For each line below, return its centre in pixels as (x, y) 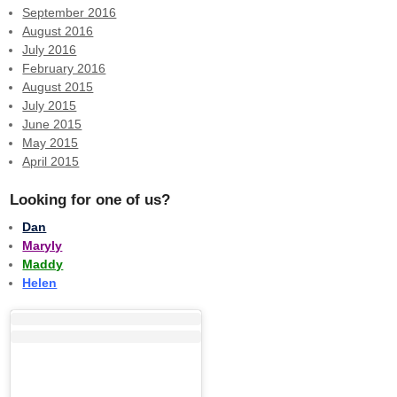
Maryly (43, 246)
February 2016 (64, 68)
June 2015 (52, 124)
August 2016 (58, 31)
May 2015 (51, 142)
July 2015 (50, 105)
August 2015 (58, 86)
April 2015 (51, 161)
